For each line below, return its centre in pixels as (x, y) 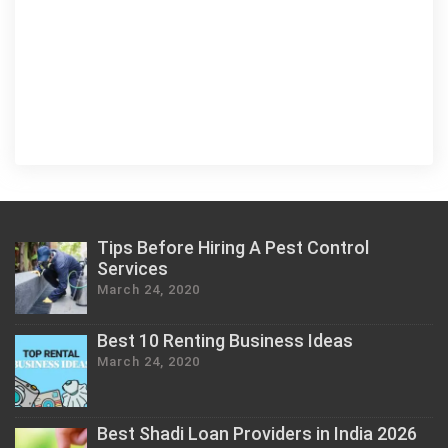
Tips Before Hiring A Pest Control (233, 247)
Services (132, 268)
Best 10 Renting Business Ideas (225, 340)
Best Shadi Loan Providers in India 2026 (257, 433)
